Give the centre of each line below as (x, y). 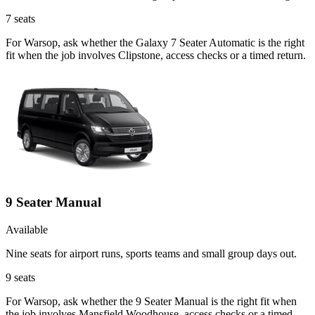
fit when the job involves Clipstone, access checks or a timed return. (156, 56)
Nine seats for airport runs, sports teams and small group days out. (151, 253)
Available (27, 229)
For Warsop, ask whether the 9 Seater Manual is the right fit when (151, 301)
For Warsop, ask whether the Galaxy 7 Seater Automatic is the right (155, 43)
